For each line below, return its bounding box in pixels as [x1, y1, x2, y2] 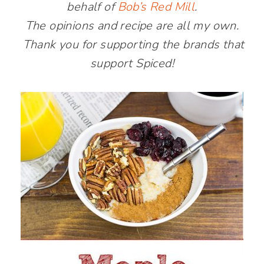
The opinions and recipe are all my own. [25, 17, 239, 34]
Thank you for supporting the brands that [19, 36, 245, 52]
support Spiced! [90, 55, 174, 71]
